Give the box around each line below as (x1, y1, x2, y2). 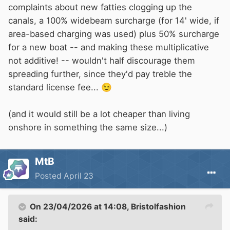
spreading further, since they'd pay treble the (8, 69, 192, 80)
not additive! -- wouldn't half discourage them (8, 55, 195, 66)
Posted (35, 171, 64, 181)
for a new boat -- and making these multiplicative (8, 42, 209, 53)
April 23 (64, 171, 93, 181)
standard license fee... (8, 82, 101, 93)
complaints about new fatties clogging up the (8, 2, 192, 13)
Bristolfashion (131, 202, 186, 212)
